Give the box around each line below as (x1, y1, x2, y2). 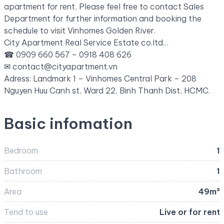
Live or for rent (159, 206, 220, 217)
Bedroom (4, 145, 38, 155)
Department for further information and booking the (4, 13, 201, 23)
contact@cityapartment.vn (12, 61, 117, 71)
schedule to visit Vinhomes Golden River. (4, 25, 155, 35)
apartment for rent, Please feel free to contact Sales (4, 1, 204, 11)
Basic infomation (4, 113, 132, 133)
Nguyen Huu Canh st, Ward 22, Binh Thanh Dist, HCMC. (4, 85, 210, 95)
